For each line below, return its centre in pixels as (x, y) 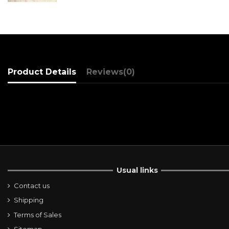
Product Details (42, 72)
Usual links (137, 170)
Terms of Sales (38, 214)
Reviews (105, 72)
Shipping (29, 200)
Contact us (32, 186)
